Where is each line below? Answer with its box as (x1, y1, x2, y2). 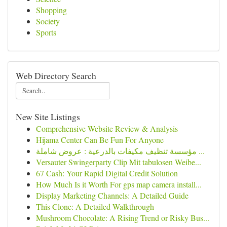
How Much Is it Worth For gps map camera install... (36, 179, 202, 190)
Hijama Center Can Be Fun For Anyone (36, 134, 164, 145)
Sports (36, 27, 56, 37)
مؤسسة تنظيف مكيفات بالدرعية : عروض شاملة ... (197, 145, 205, 156)
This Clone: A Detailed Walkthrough (36, 201, 154, 212)
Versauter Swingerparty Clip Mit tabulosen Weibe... (36, 157, 201, 167)
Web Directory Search (16, 69, 96, 82)
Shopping (36, 5, 67, 15)
